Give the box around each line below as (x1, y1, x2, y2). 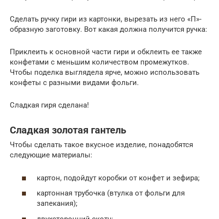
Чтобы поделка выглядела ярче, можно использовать (10, 68, 199, 77)
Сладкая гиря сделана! (10, 101, 89, 110)
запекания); (37, 199, 77, 208)
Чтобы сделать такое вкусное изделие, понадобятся (10, 140, 193, 150)
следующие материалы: (10, 151, 92, 160)
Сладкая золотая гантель (10, 124, 126, 136)
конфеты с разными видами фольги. (10, 78, 139, 88)
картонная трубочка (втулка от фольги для (37, 189, 185, 198)
